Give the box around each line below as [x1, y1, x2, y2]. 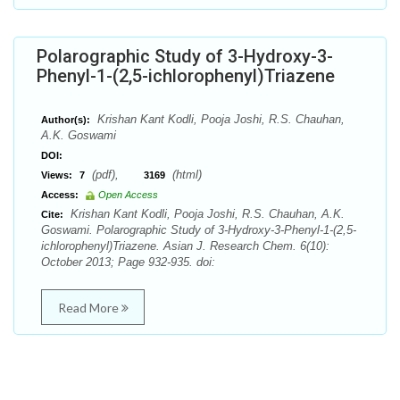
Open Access [98, 189, 158, 200]
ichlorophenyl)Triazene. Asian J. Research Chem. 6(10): [41, 239, 329, 253]
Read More [57, 300, 121, 315]
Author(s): [41, 114, 90, 125]
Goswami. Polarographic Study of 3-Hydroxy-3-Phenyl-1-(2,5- [41, 223, 356, 237]
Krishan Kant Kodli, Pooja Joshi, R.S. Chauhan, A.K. [67, 207, 345, 221]
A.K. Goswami [41, 129, 116, 142]
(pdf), [88, 168, 144, 181]
